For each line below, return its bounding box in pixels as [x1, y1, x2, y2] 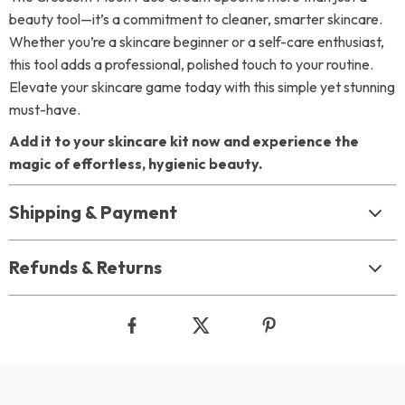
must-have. [9, 100, 80, 118]
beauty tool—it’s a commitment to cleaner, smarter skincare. [9, 10, 382, 28]
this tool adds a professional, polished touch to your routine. [9, 55, 373, 73]
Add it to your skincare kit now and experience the [9, 132, 359, 150]
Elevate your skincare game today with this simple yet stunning [9, 78, 395, 96]
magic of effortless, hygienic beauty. [9, 155, 262, 173]
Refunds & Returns [9, 256, 162, 278]
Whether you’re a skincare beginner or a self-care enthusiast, [9, 33, 384, 51]
